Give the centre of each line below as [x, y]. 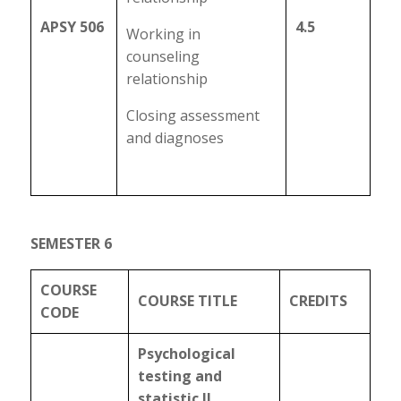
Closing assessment [192, 115]
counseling [162, 56]
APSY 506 [72, 27]
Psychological [186, 354]
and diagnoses [175, 138]
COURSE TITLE [187, 301]
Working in [163, 34]
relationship [166, 79]
